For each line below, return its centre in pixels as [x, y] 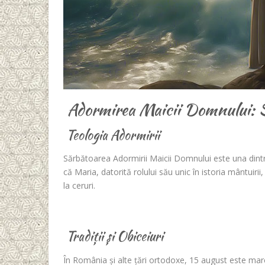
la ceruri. [79, 186]
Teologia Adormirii [112, 135]
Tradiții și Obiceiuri [113, 236]
